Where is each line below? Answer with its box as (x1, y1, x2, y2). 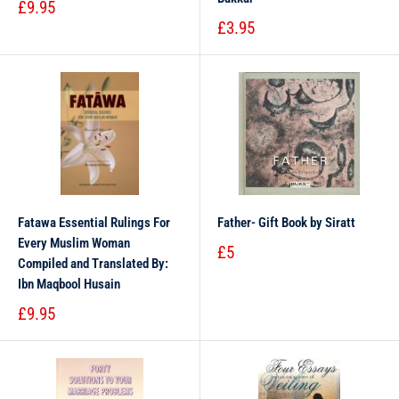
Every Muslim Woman (18, 235, 130, 251)
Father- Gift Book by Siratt (217, 215, 355, 231)
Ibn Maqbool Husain (18, 276, 120, 292)
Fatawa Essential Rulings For (18, 215, 170, 231)
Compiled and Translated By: (18, 256, 168, 272)
